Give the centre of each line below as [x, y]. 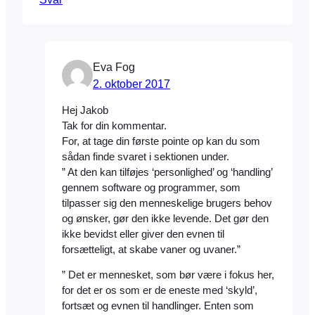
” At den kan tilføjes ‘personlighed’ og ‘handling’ [167, 172]
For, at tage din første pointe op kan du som [161, 141]
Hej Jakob [85, 110]
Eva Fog [114, 67]
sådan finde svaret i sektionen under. [146, 156]
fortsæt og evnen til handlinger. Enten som [158, 306]
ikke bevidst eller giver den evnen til [143, 234]
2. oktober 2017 [131, 84]
